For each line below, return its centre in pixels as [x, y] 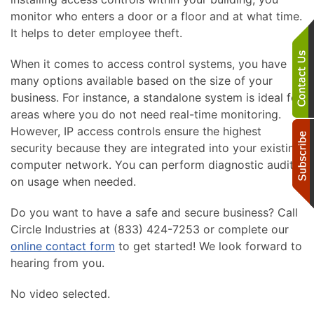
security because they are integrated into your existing [156, 148]
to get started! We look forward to [209, 246]
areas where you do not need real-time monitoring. [146, 114]
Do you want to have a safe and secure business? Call [154, 212]
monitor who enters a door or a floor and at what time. [156, 16]
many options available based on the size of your [142, 80]
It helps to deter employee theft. [96, 33]
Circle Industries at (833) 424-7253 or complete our [150, 229]
